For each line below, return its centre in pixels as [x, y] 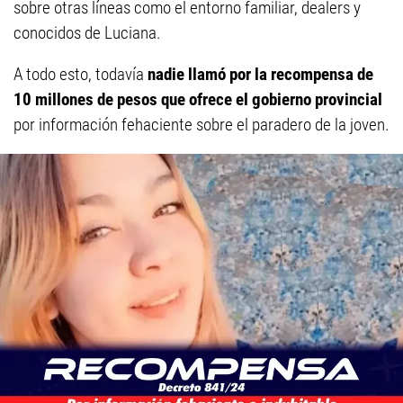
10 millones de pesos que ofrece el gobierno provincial [198, 100]
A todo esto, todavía [79, 75]
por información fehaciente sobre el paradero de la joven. [201, 125]
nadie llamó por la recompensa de [259, 75]
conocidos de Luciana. [87, 33]
